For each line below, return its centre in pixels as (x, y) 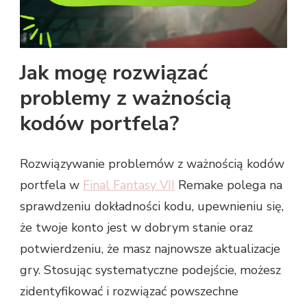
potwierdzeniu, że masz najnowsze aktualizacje (150, 248)
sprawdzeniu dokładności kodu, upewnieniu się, (152, 206)
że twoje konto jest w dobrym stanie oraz (136, 227)
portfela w (51, 185)
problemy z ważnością (125, 98)
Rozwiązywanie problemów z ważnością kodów (152, 163)
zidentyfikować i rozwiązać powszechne (129, 291)
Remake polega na (229, 185)
